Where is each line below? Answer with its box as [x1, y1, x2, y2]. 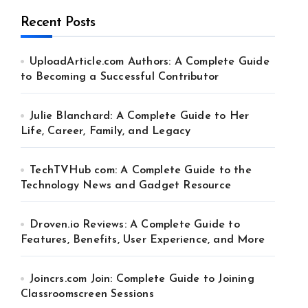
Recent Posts [21, 16, 96, 30]
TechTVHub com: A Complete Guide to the [30, 165, 252, 176]
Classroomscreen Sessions [21, 289, 154, 300]
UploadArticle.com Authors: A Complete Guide [30, 56, 269, 67]
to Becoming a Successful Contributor [21, 71, 219, 82]
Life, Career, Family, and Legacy [21, 126, 191, 137]
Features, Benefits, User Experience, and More [21, 234, 265, 245]
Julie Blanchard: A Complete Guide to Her [30, 111, 250, 122]
